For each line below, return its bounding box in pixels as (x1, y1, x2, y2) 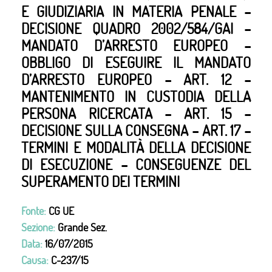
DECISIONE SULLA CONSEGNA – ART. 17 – (21, 121, 251, 140)
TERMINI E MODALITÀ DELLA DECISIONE (21, 138, 251, 157)
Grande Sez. (58, 220, 107, 234)
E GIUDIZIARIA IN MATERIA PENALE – (21, 2, 251, 21)
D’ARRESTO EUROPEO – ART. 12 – (21, 70, 251, 89)
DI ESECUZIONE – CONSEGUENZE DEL (21, 155, 251, 174)
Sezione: (21, 220, 58, 234)
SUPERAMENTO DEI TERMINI (21, 172, 180, 191)
